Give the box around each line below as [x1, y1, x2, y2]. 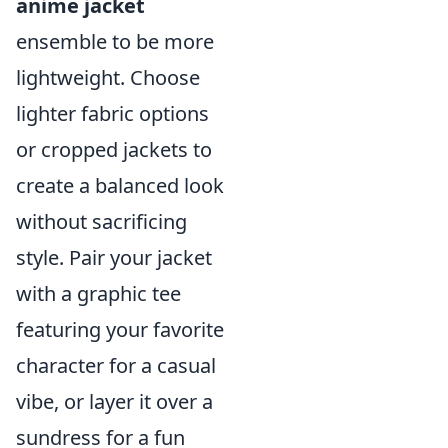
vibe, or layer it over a [16, 388, 213, 415]
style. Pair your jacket [16, 244, 212, 271]
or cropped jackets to [16, 136, 212, 163]
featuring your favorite [16, 316, 224, 343]
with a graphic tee [16, 280, 181, 307]
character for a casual [16, 352, 216, 379]
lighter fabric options [16, 100, 209, 127]
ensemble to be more [16, 28, 214, 55]
